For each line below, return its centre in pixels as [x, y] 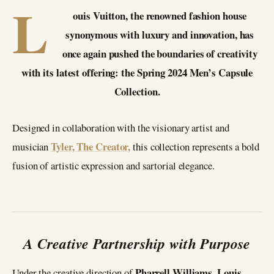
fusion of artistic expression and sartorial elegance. [113, 165]
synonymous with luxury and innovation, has [160, 35]
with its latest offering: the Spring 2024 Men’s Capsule [137, 72]
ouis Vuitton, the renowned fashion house [160, 16]
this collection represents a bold [195, 146]
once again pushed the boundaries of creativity [160, 54]
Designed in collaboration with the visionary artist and [121, 127]
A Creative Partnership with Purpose [137, 243]
